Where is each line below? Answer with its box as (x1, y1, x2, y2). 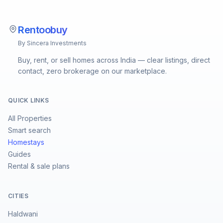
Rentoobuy (18, 24, 68, 36)
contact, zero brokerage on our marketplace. (18, 67, 167, 75)
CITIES (8, 192, 28, 200)
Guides (8, 150, 31, 158)
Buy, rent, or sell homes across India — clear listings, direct (18, 56, 210, 64)
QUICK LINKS (8, 97, 49, 104)
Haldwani (8, 210, 38, 218)
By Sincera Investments (18, 39, 87, 47)
